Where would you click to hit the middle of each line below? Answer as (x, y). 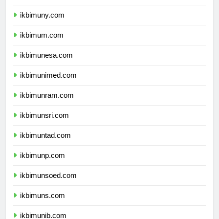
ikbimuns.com (43, 204)
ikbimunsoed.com (48, 184)
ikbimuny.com (42, 23)
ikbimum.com (42, 44)
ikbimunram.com (47, 104)
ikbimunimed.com (48, 84)
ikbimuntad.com (45, 144)
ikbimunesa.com (46, 64)
